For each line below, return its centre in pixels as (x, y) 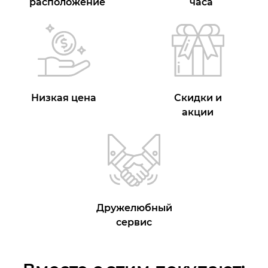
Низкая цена (64, 98)
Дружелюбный (134, 208)
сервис (134, 222)
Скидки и (198, 98)
